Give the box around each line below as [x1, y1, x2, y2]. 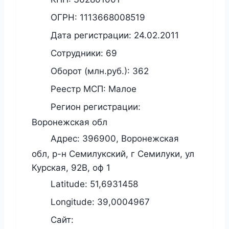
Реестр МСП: [48, 83, 108, 94]
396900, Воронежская [82, 133, 179, 144]
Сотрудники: [48, 48, 106, 58]
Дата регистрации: [48, 30, 134, 40]
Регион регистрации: [48, 101, 141, 112]
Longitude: [48, 196, 97, 207]
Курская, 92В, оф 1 [32, 163, 110, 173]
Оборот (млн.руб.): [48, 65, 132, 76]
